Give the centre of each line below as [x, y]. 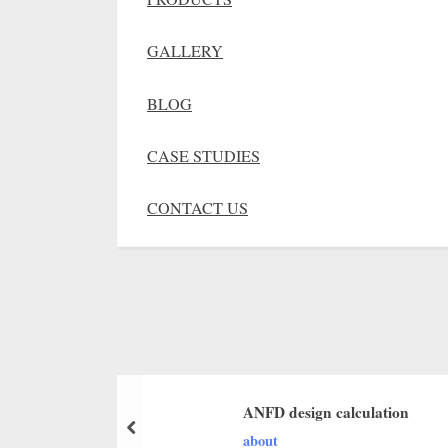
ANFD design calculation [325, 411]
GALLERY [185, 51]
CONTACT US [197, 208]
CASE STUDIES [203, 155]
